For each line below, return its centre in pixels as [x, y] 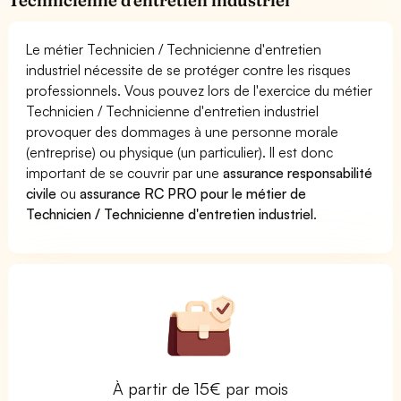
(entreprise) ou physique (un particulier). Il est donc [180, 152]
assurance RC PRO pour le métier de [193, 193]
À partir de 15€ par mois [200, 388]
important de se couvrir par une [125, 172]
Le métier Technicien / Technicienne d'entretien [174, 49]
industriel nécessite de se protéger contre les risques [189, 69]
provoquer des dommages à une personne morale [183, 131]
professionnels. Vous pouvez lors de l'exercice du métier [200, 90]
